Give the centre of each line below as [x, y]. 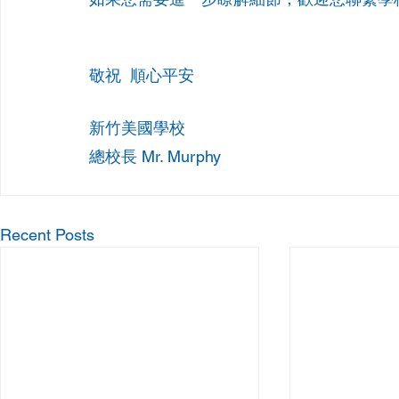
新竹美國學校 [137, 128]
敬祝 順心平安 [142, 76]
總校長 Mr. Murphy [155, 157]
